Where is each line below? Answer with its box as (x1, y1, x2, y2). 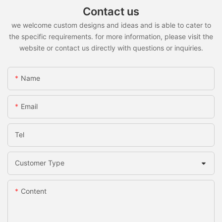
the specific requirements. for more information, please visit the (9, 32, 213, 41)
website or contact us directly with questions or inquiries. (19, 44, 203, 53)
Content (21, 187, 47, 196)
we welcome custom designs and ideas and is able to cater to (11, 21, 211, 30)
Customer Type (15, 159, 64, 167)
